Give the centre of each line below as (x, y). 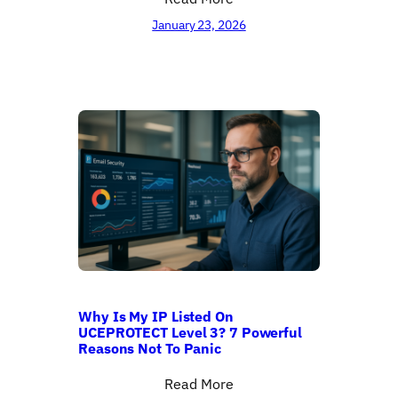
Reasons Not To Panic (150, 347)
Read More (199, 383)
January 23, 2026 (199, 24)
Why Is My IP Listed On (156, 315)
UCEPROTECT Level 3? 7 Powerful (190, 331)
